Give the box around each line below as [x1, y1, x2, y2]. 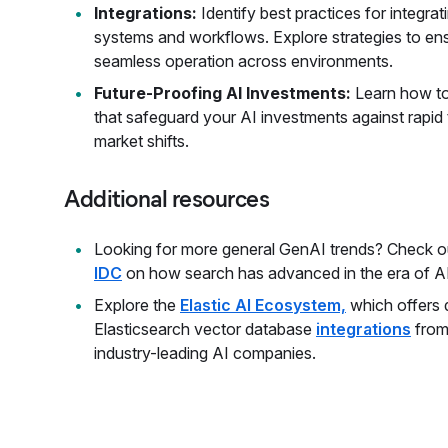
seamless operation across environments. [94, 51, 393, 71]
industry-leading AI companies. [94, 343, 316, 363]
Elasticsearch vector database [94, 319, 316, 339]
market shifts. [94, 131, 189, 151]
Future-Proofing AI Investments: [94, 83, 351, 103]
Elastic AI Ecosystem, [180, 295, 346, 315]
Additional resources [64, 184, 270, 213]
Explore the [94, 295, 180, 315]
